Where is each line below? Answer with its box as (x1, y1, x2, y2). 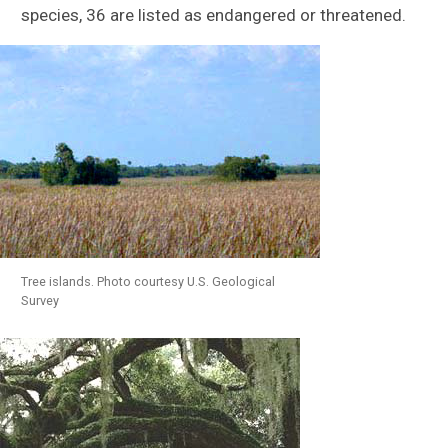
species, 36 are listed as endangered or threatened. (21, 4, 407, 25)
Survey (21, 292, 60, 308)
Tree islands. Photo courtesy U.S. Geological (21, 273, 276, 289)
